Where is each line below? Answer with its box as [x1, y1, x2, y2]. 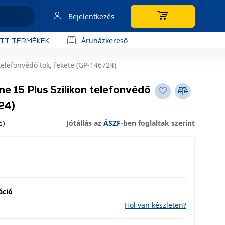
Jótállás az [66, 118, 103, 128]
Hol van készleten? [125, 200, 186, 210]
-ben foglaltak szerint [121, 118, 195, 128]
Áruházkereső [81, 35, 128, 45]
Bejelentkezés [68, 11, 115, 21]
